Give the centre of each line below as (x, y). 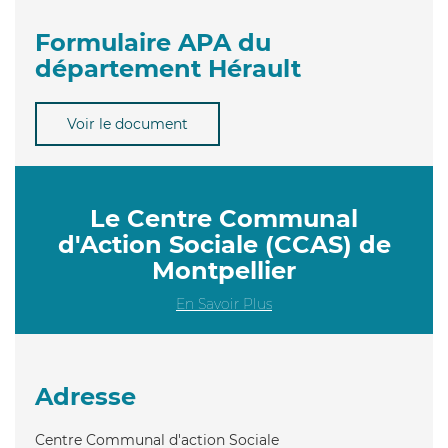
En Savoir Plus (224, 303)
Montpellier (224, 270)
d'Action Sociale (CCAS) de (224, 244)
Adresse (85, 396)
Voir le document (127, 123)
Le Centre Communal (224, 218)
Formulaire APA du (153, 42)
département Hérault (168, 68)
